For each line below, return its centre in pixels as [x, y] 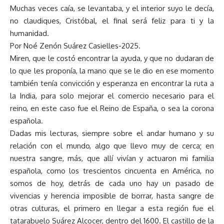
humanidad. [29, 33]
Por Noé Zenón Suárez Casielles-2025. [75, 46]
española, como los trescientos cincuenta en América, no [112, 171]
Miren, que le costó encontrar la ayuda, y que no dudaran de [112, 58]
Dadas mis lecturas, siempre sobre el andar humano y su [112, 133]
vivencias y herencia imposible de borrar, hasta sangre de [112, 196]
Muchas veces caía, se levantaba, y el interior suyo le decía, [112, 8]
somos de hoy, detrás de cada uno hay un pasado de [112, 183]
